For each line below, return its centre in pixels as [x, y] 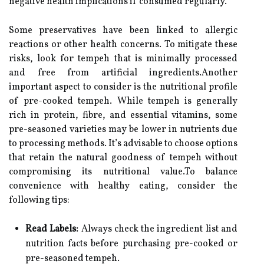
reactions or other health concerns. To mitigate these [123, 45]
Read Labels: [52, 229]
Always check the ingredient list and [158, 229]
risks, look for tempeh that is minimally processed [123, 59]
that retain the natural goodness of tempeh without [123, 158]
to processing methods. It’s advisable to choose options [123, 144]
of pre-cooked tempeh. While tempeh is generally [123, 101]
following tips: [39, 200]
